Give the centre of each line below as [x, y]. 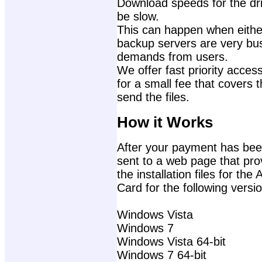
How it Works [165, 122]
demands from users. [173, 56]
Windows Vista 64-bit [171, 242]
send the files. [153, 97]
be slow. [138, 16]
